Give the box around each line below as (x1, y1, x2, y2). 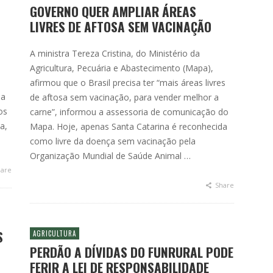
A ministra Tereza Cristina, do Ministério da (30, 48, 200, 59)
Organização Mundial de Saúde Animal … (30, 150, 191, 161)
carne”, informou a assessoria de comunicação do (30, 106, 229, 118)
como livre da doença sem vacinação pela (30, 135, 196, 147)
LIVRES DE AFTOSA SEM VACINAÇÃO (30, 17, 211, 36)
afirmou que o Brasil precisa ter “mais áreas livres (30, 77, 225, 88)
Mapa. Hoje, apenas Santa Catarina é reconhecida (30, 121, 227, 132)
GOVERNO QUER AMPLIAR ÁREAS (30, 2, 196, 21)
